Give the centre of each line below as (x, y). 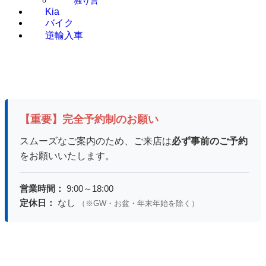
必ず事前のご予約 (210, 141)
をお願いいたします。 (67, 156)
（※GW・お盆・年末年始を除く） (138, 204)
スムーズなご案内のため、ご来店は (96, 141)
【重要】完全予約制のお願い (89, 120)
